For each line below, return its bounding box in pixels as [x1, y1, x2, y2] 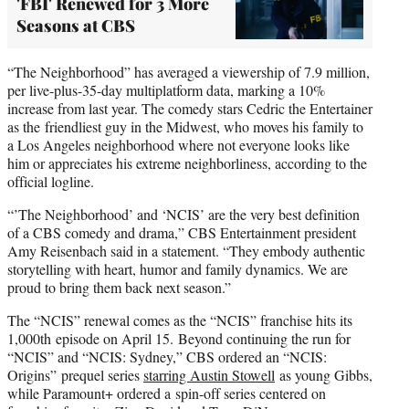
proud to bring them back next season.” [7, 278, 231, 298]
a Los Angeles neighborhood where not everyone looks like [7, 135, 350, 155]
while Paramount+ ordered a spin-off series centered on [7, 383, 326, 404]
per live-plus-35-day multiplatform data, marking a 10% [7, 80, 325, 100]
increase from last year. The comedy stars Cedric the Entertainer [7, 99, 372, 119]
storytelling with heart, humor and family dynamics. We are [7, 259, 348, 279]
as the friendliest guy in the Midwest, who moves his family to [7, 117, 363, 137]
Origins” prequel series [7, 365, 143, 385]
